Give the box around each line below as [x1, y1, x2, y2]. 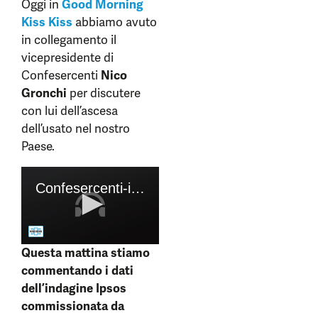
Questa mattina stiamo [21, 245, 150, 261]
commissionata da [21, 298, 124, 314]
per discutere [67, 85, 141, 101]
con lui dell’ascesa [21, 103, 118, 119]
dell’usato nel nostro [21, 121, 130, 136]
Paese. [21, 138, 55, 154]
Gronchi [21, 85, 67, 101]
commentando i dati [21, 263, 133, 279]
